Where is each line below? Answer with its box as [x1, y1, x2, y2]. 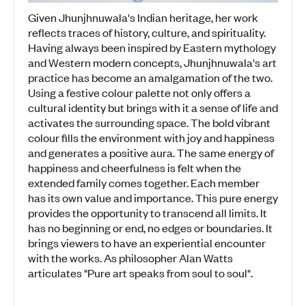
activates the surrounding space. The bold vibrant [28, 115, 270, 130]
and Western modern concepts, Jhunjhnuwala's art [28, 55, 277, 70]
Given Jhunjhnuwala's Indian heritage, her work [28, 10, 258, 25]
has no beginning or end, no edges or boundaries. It [28, 220, 273, 236]
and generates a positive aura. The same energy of [28, 145, 274, 161]
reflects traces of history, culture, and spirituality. [28, 25, 266, 40]
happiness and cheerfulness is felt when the [28, 160, 241, 176]
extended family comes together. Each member [28, 175, 260, 191]
